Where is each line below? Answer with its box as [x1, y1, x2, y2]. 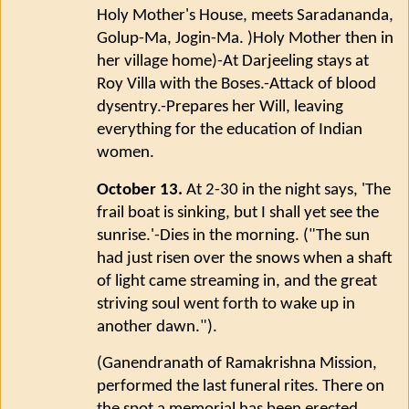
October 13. [97, 181, 183, 199]
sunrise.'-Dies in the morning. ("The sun [97, 226, 370, 245]
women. [97, 143, 154, 162]
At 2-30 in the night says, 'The [183, 181, 391, 199]
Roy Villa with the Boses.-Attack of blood [97, 75, 376, 93]
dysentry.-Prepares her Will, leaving [97, 98, 343, 116]
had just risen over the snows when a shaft [97, 249, 393, 267]
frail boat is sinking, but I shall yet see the [97, 204, 379, 222]
